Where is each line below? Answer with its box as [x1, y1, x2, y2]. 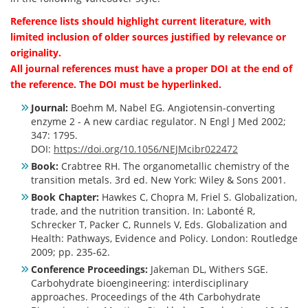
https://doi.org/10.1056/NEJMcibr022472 [54, 142, 238, 155]
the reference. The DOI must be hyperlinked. [10, 77, 221, 91]
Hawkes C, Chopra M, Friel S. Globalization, [99, 190, 297, 203]
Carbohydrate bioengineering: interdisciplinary [31, 276, 248, 289]
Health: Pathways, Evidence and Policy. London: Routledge [31, 231, 298, 245]
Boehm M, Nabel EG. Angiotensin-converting [68, 100, 275, 114]
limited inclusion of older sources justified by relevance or [10, 30, 286, 43]
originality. [10, 45, 61, 59]
